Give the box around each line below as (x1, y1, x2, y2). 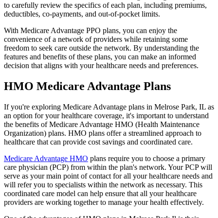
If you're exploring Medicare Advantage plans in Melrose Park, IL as (4, 102, 214, 111)
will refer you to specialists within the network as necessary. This (4, 180, 202, 189)
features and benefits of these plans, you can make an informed (4, 52, 196, 61)
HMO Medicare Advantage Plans (4, 79, 174, 92)
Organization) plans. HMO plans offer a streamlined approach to (4, 128, 201, 137)
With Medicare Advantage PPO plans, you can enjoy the (4, 26, 177, 35)
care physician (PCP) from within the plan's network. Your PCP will (4, 163, 212, 171)
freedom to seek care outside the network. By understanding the (4, 43, 199, 52)
